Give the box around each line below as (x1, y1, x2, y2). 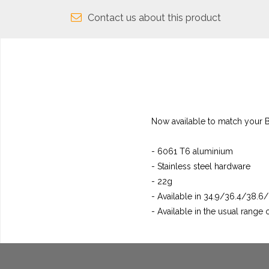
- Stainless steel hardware (151, 162, 250, 171)
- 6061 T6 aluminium (151, 147, 233, 156)
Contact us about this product (88, 12, 222, 23)
